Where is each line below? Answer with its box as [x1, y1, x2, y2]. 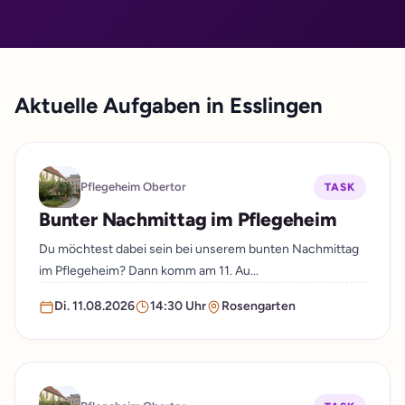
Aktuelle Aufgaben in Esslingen [14, 92, 323, 118]
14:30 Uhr [150, 298, 206, 314]
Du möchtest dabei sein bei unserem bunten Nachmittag [39, 241, 359, 257]
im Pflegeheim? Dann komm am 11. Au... [39, 263, 259, 278]
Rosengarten [221, 298, 296, 314]
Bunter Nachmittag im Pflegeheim [39, 208, 337, 231]
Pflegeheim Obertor [80, 180, 186, 193]
